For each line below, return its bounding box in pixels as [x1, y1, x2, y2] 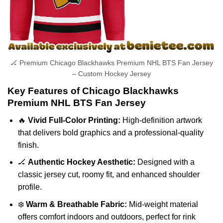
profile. [17, 183, 42, 192]
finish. [17, 140, 39, 149]
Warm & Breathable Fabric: [25, 200, 127, 209]
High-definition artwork [120, 115, 202, 124]
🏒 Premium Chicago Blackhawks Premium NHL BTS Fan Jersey [10, 59, 213, 67]
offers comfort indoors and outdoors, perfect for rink [17, 212, 196, 221]
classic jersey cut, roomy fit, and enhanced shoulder [17, 170, 200, 179]
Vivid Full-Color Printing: [27, 115, 120, 124]
